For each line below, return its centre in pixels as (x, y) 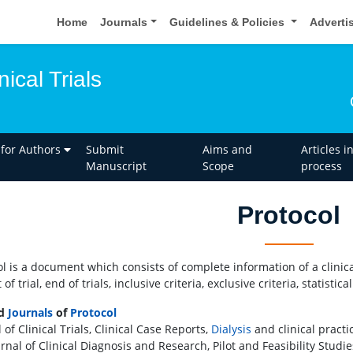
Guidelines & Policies (229, 22)
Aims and (227, 149)
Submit (105, 149)
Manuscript (117, 165)
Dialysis (231, 329)
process (321, 165)
